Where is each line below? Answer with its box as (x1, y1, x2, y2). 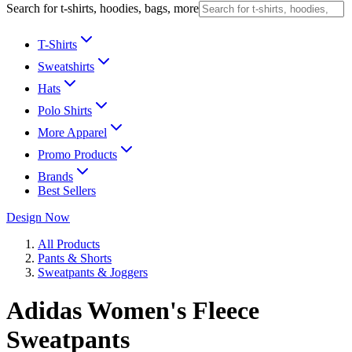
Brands (38, 170, 73, 183)
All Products (38, 237, 100, 251)
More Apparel (38, 126, 107, 139)
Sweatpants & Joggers (38, 266, 148, 279)
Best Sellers (38, 184, 96, 197)
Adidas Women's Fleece (6, 296, 259, 325)
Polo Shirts (38, 104, 92, 117)
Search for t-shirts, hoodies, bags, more (6, 2, 199, 15)
